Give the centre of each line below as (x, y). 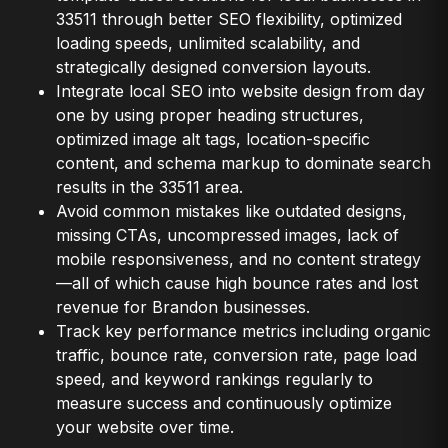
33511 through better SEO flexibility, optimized (229, 19)
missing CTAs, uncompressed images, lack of (227, 235)
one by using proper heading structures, (210, 115)
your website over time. (145, 427)
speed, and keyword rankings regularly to (214, 379)
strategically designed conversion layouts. (213, 67)
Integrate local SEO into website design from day (240, 91)
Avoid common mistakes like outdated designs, (231, 211)
